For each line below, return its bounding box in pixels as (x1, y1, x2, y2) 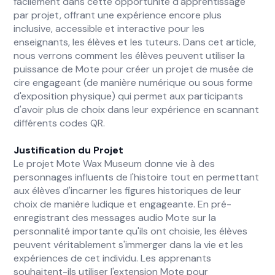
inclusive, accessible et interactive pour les (14, 22, 205, 35)
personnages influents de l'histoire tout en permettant (14, 171, 260, 184)
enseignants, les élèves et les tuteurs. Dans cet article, (14, 36, 257, 48)
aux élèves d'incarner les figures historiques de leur (14, 184, 242, 197)
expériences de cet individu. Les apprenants (14, 252, 212, 265)
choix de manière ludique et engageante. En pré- (14, 198, 232, 211)
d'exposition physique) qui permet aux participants (14, 90, 244, 103)
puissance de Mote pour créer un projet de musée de (14, 63, 254, 76)
